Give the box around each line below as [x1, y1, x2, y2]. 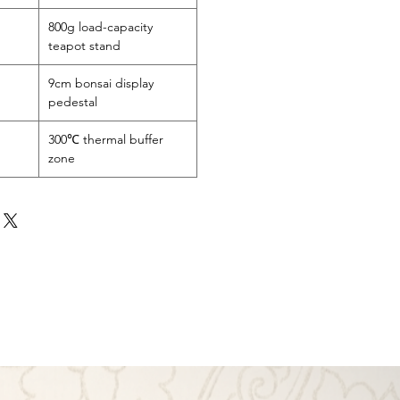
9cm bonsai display [48, 75, 154, 91]
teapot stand [48, 37, 121, 54]
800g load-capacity [48, 19, 153, 35]
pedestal [48, 94, 97, 110]
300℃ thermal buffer [48, 131, 163, 147]
